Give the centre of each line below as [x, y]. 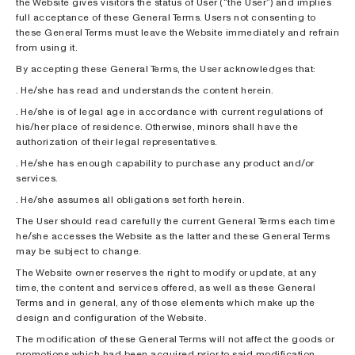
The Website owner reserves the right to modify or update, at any [166, 272]
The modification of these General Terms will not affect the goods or [175, 339]
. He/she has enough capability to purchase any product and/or [165, 163]
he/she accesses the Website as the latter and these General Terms [173, 236]
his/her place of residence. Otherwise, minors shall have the [157, 126]
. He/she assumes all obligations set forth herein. [130, 199]
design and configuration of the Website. [111, 317]
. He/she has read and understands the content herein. [145, 90]
